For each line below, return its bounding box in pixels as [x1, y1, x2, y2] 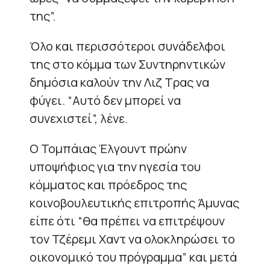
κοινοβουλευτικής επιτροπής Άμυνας [30, 194, 239, 211]
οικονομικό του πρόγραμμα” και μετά [30, 248, 237, 265]
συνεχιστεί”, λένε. [30, 110, 128, 127]
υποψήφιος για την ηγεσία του [30, 158, 201, 175]
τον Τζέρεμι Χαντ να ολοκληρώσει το [30, 230, 235, 247]
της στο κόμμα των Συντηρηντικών [30, 55, 225, 72]
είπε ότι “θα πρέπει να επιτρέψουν [30, 212, 225, 229]
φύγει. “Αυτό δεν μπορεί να [30, 92, 181, 108]
